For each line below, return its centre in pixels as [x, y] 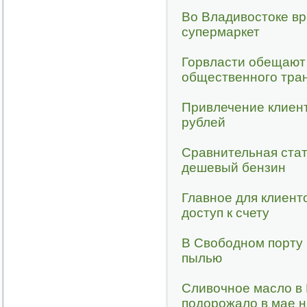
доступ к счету [225, 213]
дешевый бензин [234, 168]
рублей [204, 122]
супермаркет [221, 32]
